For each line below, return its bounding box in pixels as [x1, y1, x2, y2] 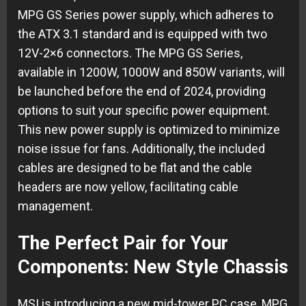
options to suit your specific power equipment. [18, 103, 270, 118]
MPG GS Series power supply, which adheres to [18, 8, 273, 23]
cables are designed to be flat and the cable [18, 161, 252, 176]
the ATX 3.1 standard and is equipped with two [18, 27, 267, 42]
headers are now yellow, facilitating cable [18, 180, 238, 195]
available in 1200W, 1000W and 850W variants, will [18, 65, 285, 80]
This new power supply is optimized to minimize [18, 122, 280, 137]
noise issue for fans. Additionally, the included [18, 141, 265, 156]
